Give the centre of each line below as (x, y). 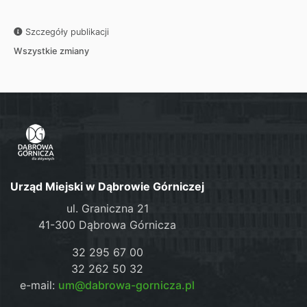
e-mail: (39, 285)
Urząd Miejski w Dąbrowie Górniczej (108, 186)
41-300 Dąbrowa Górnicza (108, 224)
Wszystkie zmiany (51, 51)
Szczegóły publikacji (66, 32)
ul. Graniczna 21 (107, 208)
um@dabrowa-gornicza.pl (127, 285)
